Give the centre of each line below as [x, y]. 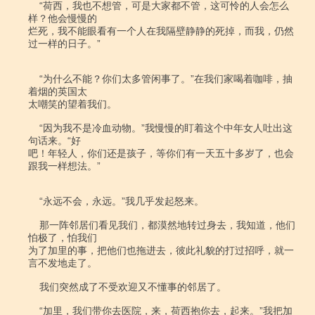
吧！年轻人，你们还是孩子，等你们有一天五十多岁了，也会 [161, 153]
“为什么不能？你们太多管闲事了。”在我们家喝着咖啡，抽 [34, 79]
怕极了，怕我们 [63, 238]
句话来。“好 [54, 141]
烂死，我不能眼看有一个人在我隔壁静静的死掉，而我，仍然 [161, 31]
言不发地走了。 [63, 263]
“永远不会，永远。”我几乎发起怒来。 [34, 201]
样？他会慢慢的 [63, 18]
